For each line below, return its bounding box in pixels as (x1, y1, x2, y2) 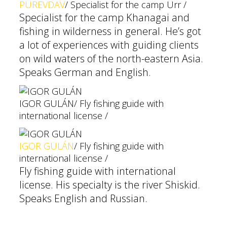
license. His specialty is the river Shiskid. (19, 178, 200, 192)
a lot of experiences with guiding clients (19, 38, 199, 52)
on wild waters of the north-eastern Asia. (19, 52, 203, 65)
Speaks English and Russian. (19, 192, 147, 205)
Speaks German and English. (19, 65, 151, 79)
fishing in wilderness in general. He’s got (19, 24, 201, 38)
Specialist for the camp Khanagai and (19, 11, 190, 24)
